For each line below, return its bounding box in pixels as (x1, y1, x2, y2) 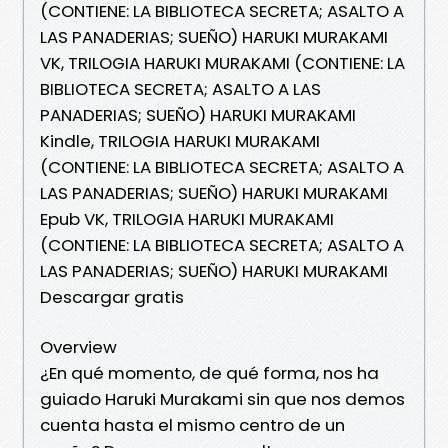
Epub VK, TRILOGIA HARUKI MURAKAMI (40, 206, 334, 231)
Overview (40, 334, 117, 359)
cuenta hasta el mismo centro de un (40, 412, 345, 437)
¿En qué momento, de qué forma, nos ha (40, 360, 379, 385)
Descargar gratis (40, 284, 184, 309)
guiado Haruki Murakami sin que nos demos (40, 386, 405, 411)
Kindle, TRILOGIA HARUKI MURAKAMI (40, 128, 320, 153)
